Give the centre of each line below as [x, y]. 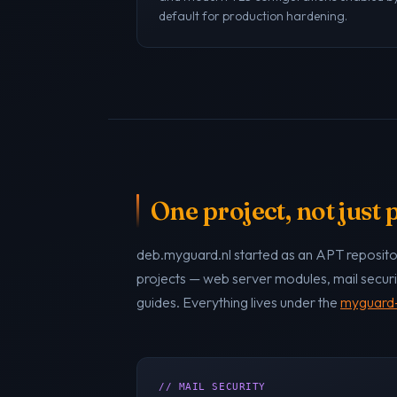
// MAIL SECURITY [212, 387]
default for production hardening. [253, 16]
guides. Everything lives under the [238, 303]
